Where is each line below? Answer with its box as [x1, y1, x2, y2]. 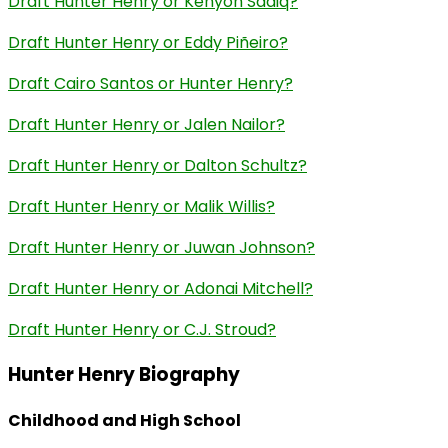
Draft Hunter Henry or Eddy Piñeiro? [8, 30, 288, 54]
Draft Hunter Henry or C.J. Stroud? [8, 317, 276, 341]
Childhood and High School [8, 409, 241, 433]
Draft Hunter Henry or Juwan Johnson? [8, 235, 315, 259]
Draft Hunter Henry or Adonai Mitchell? [8, 276, 313, 300]
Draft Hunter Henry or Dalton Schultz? [8, 153, 307, 177]
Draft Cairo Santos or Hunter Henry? [8, 71, 293, 95]
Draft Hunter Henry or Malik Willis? [8, 194, 275, 218]
